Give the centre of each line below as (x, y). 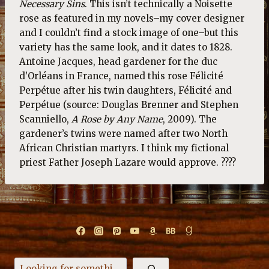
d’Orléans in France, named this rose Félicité (121, 76)
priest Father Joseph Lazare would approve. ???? (128, 162)
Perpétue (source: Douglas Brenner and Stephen (129, 105)
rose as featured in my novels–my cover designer (132, 18)
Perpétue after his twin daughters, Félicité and (125, 90)
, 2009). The (190, 119)
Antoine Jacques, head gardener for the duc (118, 62)
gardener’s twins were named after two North (123, 134)
